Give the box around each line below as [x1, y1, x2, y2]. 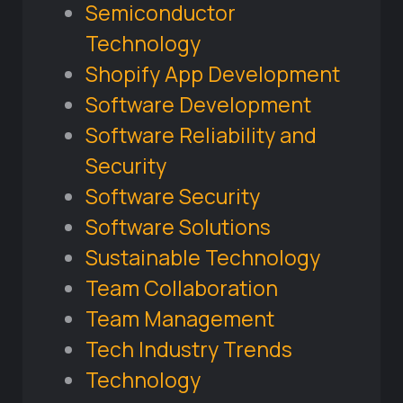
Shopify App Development [85, 59, 340, 89]
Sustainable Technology [85, 243, 320, 273]
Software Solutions [85, 212, 271, 242]
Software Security [85, 182, 260, 211]
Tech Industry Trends [85, 335, 292, 364]
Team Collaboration [85, 273, 278, 303]
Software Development [85, 90, 311, 120]
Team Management [85, 304, 274, 334]
